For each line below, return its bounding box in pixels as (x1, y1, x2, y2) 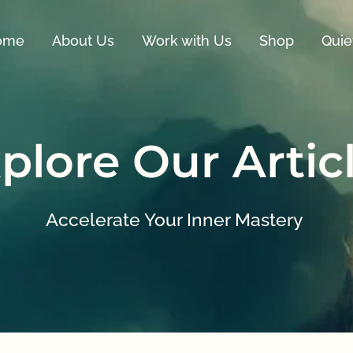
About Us (52, 32, 115, 50)
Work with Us (142, 32, 232, 50)
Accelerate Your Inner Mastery (46, 208, 307, 230)
